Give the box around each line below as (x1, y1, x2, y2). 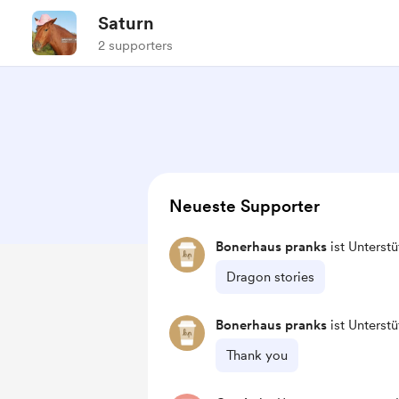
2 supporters (98, 37, 173, 53)
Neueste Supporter (169, 196, 320, 216)
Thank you (226, 347, 288, 363)
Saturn (98, 12, 154, 34)
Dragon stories (226, 269, 314, 285)
